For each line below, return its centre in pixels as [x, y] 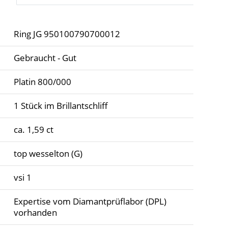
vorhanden [35, 213]
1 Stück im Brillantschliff [61, 106]
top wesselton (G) [48, 154]
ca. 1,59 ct [34, 130]
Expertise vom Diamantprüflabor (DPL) [90, 202]
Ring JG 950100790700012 [67, 34]
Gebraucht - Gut [45, 58]
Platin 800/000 [43, 82]
